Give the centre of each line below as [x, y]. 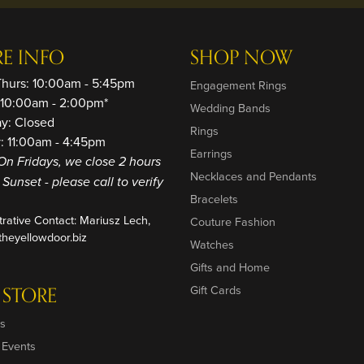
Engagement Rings [238, 85]
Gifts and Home [230, 267]
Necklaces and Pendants [253, 176]
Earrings [211, 154]
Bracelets [214, 199]
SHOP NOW [241, 58]
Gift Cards [216, 290]
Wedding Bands [230, 108]
